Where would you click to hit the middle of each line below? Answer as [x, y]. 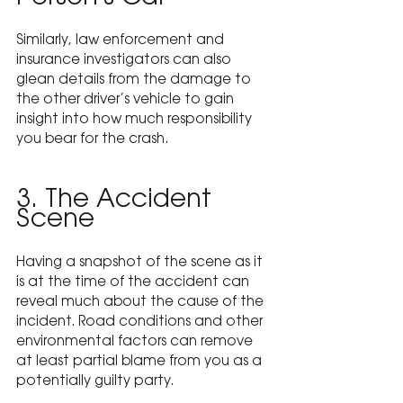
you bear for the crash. [92, 140]
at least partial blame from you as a [141, 362]
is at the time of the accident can [134, 282]
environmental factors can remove [136, 342]
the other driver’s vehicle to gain [127, 101]
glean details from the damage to [135, 81]
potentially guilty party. [95, 381]
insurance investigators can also [125, 61]
